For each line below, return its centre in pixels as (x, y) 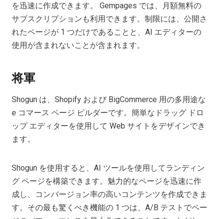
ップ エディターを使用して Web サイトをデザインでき (109, 126)
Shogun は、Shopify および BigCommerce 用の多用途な (109, 99)
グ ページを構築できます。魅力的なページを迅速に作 (107, 181)
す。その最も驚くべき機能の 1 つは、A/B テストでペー (109, 207)
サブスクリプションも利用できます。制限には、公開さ (109, 19)
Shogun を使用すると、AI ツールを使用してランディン (108, 168)
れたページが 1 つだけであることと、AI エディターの (107, 32)
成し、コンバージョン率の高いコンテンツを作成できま (109, 194)
